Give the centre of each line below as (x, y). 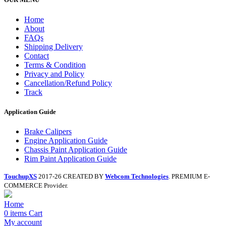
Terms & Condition (55, 65)
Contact (37, 56)
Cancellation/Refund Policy (68, 83)
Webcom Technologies (137, 177)
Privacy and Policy (54, 74)
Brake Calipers (48, 132)
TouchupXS (20, 177)
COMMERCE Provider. (36, 186)
